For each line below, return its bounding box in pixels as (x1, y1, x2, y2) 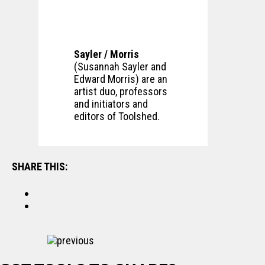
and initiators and (74, 98, 148, 111)
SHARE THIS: (12, 160, 67, 173)
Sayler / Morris (74, 48, 139, 61)
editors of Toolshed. (74, 110, 160, 123)
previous (57, 234, 94, 247)
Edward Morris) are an (74, 73, 167, 86)
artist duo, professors (74, 85, 167, 98)
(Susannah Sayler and (74, 60, 166, 73)
